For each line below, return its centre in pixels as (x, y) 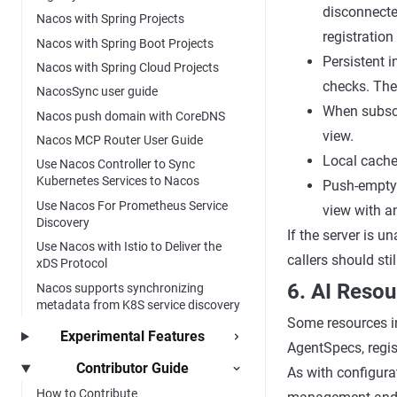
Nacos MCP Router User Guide (120, 140)
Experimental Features (133, 336)
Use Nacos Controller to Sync (116, 164)
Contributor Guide (133, 369)
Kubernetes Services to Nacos (118, 181)
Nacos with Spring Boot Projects (125, 43)
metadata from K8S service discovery (138, 304)
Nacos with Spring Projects (110, 19)
